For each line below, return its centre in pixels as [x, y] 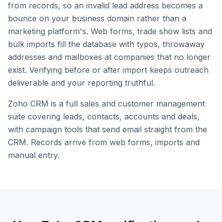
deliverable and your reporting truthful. [82, 83]
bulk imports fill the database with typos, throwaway [106, 44]
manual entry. [34, 155]
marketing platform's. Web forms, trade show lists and [110, 31]
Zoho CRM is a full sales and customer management [106, 104]
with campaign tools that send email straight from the [108, 130]
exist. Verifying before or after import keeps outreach [108, 70]
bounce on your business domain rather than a [97, 19]
